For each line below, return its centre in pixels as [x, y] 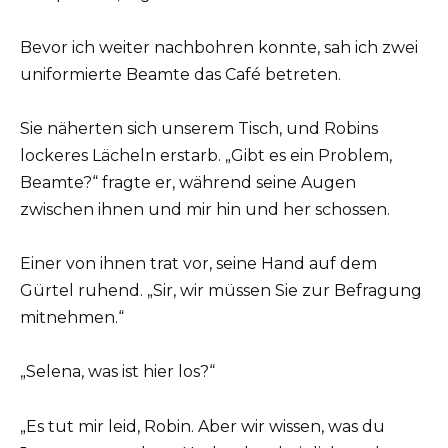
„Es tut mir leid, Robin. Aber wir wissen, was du [202, 426]
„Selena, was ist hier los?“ [117, 372]
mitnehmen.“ [72, 318]
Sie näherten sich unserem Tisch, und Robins [199, 129]
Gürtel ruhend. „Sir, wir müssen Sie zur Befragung [221, 291]
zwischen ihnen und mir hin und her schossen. [205, 210]
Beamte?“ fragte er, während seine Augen [188, 183]
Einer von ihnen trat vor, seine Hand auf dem [198, 264]
